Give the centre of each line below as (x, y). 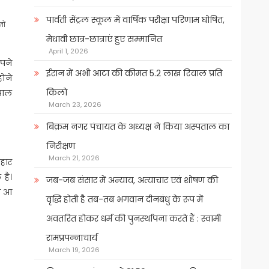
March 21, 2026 (74, 158)
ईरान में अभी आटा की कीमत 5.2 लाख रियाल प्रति (134, 74)
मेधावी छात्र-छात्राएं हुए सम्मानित (104, 39)
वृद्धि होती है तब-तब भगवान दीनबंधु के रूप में (124, 200)
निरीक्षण (60, 146)
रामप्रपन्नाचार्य (71, 238)
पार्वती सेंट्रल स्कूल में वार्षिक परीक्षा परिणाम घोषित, (135, 20)
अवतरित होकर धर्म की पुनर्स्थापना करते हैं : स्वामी (133, 219)
